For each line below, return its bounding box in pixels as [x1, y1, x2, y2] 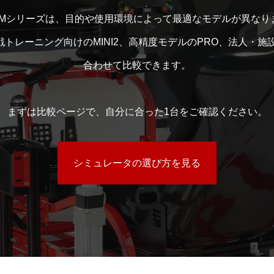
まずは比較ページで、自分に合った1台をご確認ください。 [7, 106, 267, 117]
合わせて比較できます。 [83, 59, 191, 70]
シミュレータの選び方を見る [73, 157, 201, 168]
